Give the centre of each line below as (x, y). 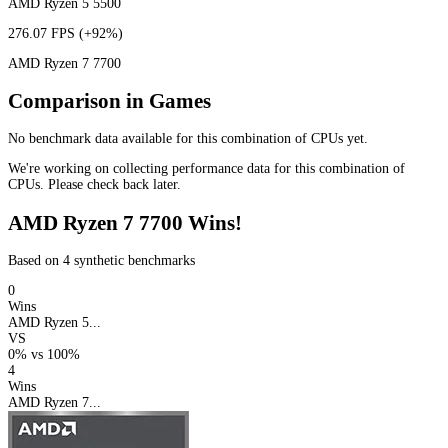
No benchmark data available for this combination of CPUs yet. (188, 139)
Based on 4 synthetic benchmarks (101, 261)
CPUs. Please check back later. (94, 185)
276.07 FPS (43, 33)
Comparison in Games (109, 101)
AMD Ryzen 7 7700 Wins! (125, 222)
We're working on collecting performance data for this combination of (206, 169)
